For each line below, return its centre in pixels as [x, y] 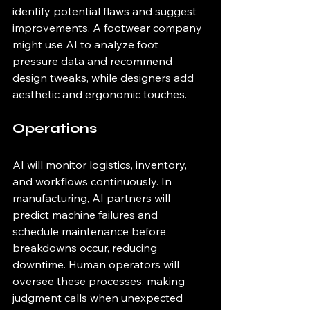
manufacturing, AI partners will [93, 198]
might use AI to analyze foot [87, 44]
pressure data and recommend [94, 61]
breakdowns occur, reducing [86, 248]
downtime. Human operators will [97, 264]
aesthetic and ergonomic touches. [100, 94]
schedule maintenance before [91, 231]
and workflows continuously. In [93, 181]
